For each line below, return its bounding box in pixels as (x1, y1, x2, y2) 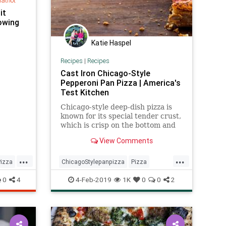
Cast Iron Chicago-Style (60, 68, 150, 78)
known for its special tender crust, (60, 111, 181, 120)
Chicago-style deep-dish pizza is (60, 102, 172, 111)
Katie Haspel (91, 38, 131, 47)
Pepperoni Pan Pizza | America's (60, 77, 181, 88)
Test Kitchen (60, 87, 109, 97)
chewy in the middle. (60, 130, 133, 138)
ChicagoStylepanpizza (62, 157, 125, 165)
